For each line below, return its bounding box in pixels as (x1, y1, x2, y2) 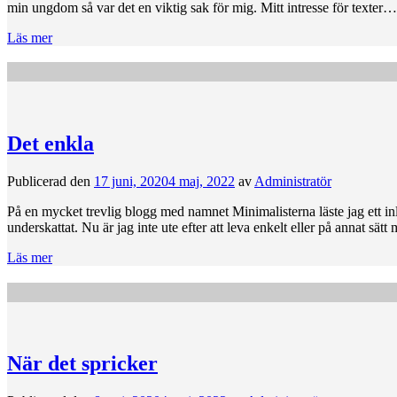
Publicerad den (7, 173, 94, 189)
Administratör (254, 173, 331, 189)
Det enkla (7, 131, 94, 155)
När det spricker (7, 352, 158, 376)
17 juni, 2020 (94, 173, 168, 189)
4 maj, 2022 (168, 173, 235, 189)
